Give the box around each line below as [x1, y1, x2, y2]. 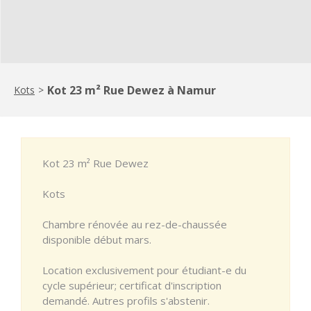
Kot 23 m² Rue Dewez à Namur [47, 82, 216, 98]
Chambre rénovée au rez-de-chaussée [42, 217, 227, 231]
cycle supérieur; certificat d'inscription [42, 278, 221, 292]
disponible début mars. [42, 232, 151, 246]
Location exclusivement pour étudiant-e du [42, 262, 246, 277]
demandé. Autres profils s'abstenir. [42, 293, 210, 308]
